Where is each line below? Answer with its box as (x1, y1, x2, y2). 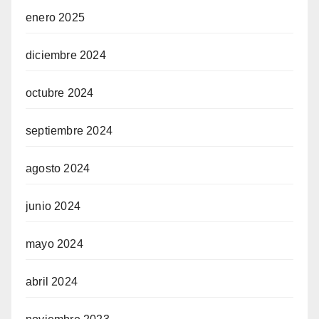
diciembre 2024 (26, 49, 106, 61)
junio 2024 (26, 200, 80, 212)
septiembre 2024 (26, 125, 113, 137)
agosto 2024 (26, 162, 90, 174)
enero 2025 (26, 11, 85, 23)
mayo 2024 (26, 238, 83, 250)
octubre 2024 (26, 87, 94, 99)
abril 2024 (26, 276, 78, 288)
